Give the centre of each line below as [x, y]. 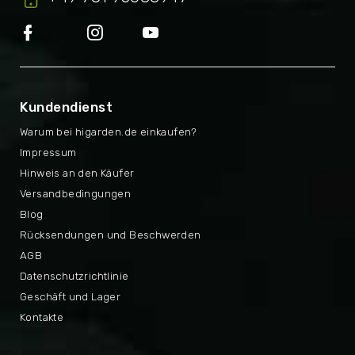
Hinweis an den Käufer [77, 174]
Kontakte [42, 318]
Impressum [48, 153]
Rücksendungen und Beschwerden [111, 235]
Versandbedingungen [76, 194]
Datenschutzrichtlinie [74, 277]
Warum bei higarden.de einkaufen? [109, 132]
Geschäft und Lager [71, 297]
